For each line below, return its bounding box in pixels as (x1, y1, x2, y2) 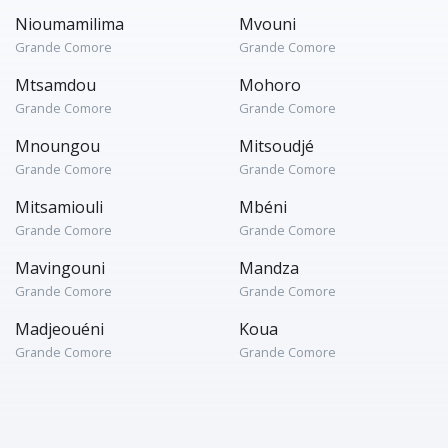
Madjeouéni (15, 318, 104, 340)
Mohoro (239, 74, 301, 96)
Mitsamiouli (15, 196, 103, 218)
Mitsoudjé (239, 135, 314, 157)
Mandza (239, 257, 299, 279)
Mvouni (239, 13, 296, 35)
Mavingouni (15, 257, 105, 279)
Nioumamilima (15, 13, 124, 35)
